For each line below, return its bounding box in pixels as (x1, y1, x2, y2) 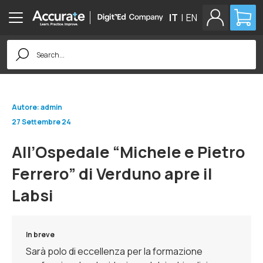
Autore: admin (12, 102, 62, 112)
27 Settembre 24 (12, 117, 71, 127)
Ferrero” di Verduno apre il (12, 163, 213, 184)
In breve (26, 230, 55, 240)
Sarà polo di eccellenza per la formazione (26, 245, 203, 258)
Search (6, 38, 38, 50)
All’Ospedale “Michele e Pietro (12, 141, 245, 163)
